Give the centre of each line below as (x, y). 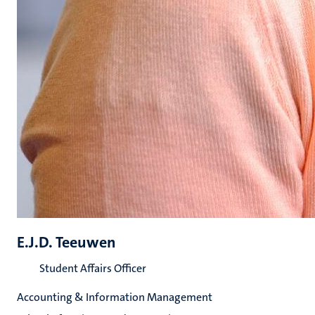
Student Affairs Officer (93, 268)
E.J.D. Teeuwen (66, 242)
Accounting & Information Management (115, 297)
